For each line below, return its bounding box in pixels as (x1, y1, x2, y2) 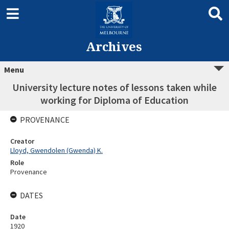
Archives (85, 38, 142, 55)
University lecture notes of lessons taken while (12, 81, 217, 94)
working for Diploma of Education (40, 94, 189, 106)
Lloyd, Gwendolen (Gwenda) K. (10, 146, 103, 155)
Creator (10, 136, 34, 146)
